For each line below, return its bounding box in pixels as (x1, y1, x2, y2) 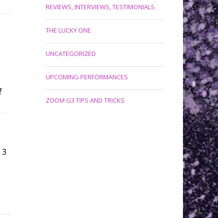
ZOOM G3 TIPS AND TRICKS (45, 96, 125, 105)
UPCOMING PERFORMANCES (45, 73, 128, 81)
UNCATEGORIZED (45, 49, 96, 58)
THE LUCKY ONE (45, 26, 91, 35)
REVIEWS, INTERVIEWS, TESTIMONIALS (45, 2, 155, 11)
